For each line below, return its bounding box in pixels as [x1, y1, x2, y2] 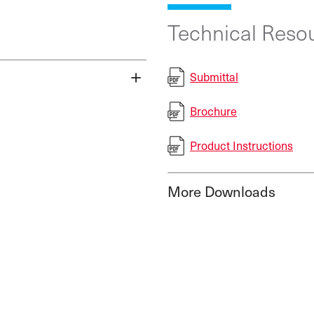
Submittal [190, 68, 238, 86]
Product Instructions [190, 137, 293, 154]
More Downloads [168, 180, 275, 202]
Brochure [190, 102, 237, 120]
